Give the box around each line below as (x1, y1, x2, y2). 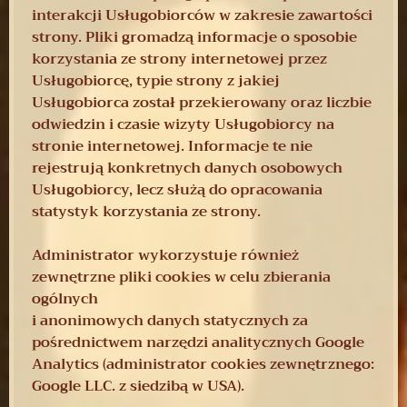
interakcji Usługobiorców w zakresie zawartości (32, 2, 372, 28)
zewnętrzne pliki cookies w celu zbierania (32, 263, 331, 290)
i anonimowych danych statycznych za (32, 307, 308, 333)
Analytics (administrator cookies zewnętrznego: (32, 351, 374, 377)
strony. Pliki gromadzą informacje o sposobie (32, 24, 357, 50)
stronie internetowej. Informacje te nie (32, 133, 313, 159)
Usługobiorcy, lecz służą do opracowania (32, 176, 323, 203)
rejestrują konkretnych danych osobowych (32, 154, 342, 181)
